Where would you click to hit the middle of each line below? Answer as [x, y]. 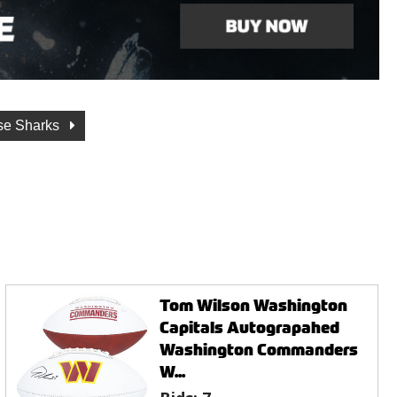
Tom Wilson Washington [254, 305]
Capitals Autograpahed [250, 327]
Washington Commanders [259, 349]
